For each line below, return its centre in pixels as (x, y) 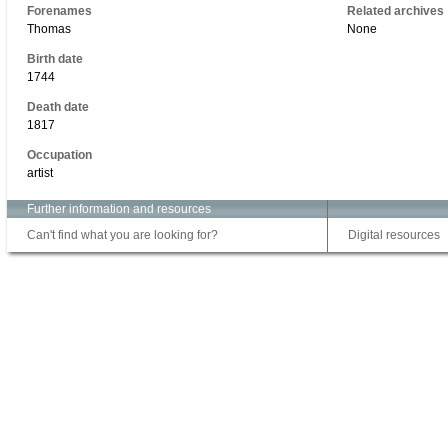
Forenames (59, 10)
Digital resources (394, 234)
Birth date (55, 58)
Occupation (59, 154)
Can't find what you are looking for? (122, 234)
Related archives (395, 10)
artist (40, 172)
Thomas (49, 28)
